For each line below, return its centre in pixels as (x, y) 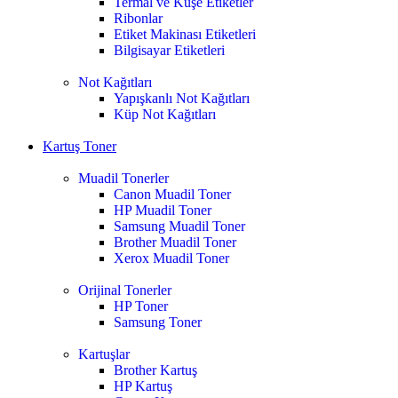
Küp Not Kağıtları (165, 114)
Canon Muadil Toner (172, 194)
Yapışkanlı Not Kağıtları (182, 98)
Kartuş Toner (80, 146)
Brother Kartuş (155, 370)
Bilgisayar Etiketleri (169, 50)
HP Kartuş (143, 386)
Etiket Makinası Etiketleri (185, 34)
